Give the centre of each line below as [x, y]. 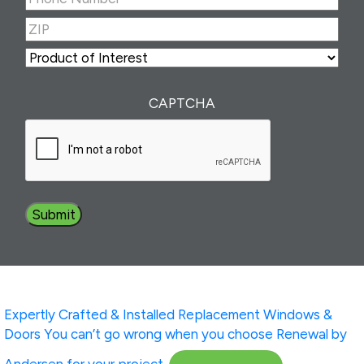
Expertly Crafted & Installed [89, 315]
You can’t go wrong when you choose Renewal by [195, 334]
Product [205, 57]
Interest [206, 96]
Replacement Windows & [255, 315]
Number [206, 15]
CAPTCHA [182, 104]
